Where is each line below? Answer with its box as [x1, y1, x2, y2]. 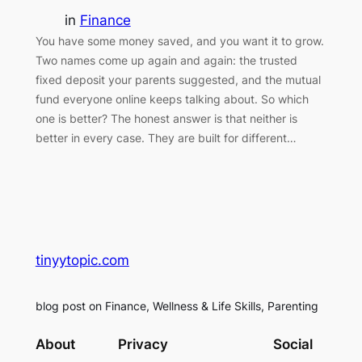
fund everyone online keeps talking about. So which [35, 92, 309, 107]
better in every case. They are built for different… [35, 131, 297, 145]
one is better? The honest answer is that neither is [35, 112, 297, 126]
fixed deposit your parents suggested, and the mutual [35, 73, 321, 87]
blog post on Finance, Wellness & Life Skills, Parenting [35, 298, 318, 313]
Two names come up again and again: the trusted [35, 53, 297, 68]
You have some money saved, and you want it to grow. [35, 34, 324, 48]
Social [273, 336, 314, 353]
